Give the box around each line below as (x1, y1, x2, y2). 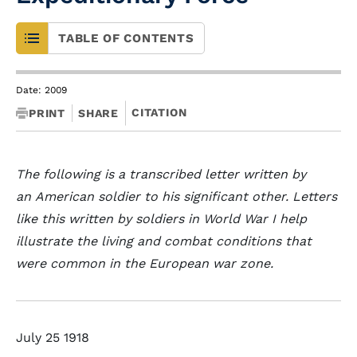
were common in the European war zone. (16, 256, 277, 271)
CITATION (131, 106, 187, 119)
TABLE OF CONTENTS (58, 31, 194, 45)
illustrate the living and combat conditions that (16, 233, 312, 249)
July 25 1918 (16, 330, 89, 345)
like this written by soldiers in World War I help (16, 211, 307, 226)
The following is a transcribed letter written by (16, 167, 306, 182)
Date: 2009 (16, 84, 67, 96)
